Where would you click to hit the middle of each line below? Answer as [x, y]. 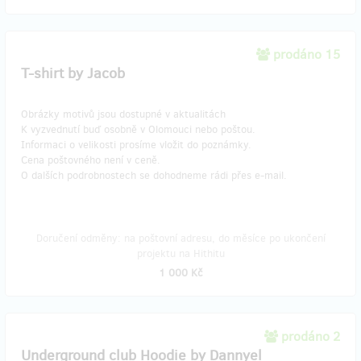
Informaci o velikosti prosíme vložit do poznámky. [138, 145]
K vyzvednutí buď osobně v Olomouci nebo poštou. [140, 129]
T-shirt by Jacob [73, 73]
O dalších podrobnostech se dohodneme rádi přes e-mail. [154, 175]
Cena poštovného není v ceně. [92, 160]
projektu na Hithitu [180, 253]
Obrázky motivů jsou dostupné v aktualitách [125, 114]
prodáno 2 [311, 336]
